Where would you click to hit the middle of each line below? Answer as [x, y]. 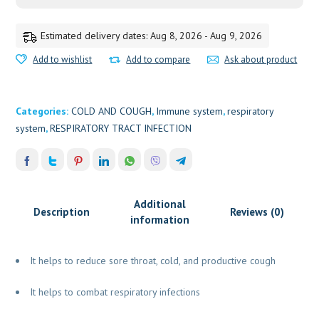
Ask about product [261, 60]
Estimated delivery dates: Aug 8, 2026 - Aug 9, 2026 [152, 36]
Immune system [190, 111]
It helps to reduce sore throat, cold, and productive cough [153, 261]
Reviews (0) [257, 212]
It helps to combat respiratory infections [115, 292]
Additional [159, 204]
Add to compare [158, 60]
